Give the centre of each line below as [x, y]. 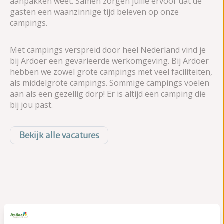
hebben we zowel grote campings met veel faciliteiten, [111, 72]
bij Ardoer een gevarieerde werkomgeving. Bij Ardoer [109, 61]
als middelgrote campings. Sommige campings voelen [110, 83]
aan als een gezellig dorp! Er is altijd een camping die [108, 94]
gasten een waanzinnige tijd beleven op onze [94, 12]
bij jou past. [31, 105]
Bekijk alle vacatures [59, 135]
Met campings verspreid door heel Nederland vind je [108, 50]
